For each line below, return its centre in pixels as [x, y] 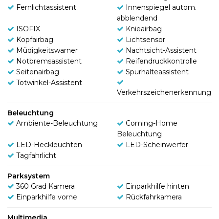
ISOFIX [28, 29]
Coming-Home [152, 123]
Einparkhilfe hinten [157, 186]
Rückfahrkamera [154, 197]
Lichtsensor [145, 39]
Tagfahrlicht [36, 155]
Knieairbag [144, 29]
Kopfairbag [35, 39]
